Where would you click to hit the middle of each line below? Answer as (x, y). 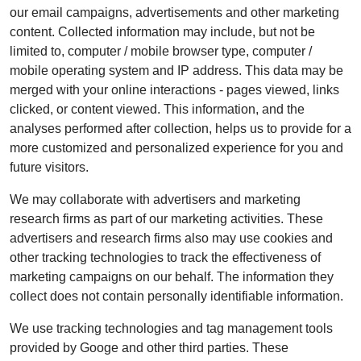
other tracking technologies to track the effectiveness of (165, 257)
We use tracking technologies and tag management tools (171, 328)
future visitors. (49, 167)
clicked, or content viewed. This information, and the (157, 109)
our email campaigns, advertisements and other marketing (174, 12)
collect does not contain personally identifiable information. (176, 296)
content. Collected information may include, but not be (162, 31)
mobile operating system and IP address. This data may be (176, 70)
